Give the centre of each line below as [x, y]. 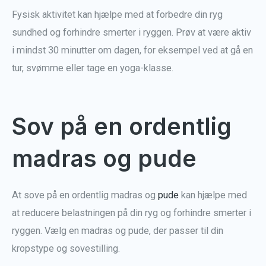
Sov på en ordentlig [122, 126]
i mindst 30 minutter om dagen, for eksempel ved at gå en [132, 50]
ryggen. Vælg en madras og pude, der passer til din [118, 231]
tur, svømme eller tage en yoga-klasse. [93, 68]
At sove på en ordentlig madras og [85, 195]
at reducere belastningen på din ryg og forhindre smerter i [132, 213]
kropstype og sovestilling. [66, 249]
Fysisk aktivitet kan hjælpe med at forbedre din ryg [117, 14]
